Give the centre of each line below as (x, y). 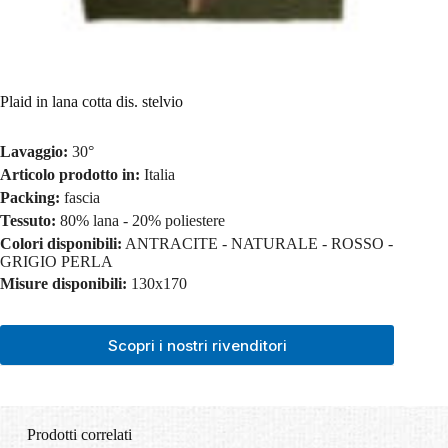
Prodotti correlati (79, 435)
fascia (82, 197)
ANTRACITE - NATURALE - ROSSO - (259, 243)
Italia (159, 175)
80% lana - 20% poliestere (142, 220)
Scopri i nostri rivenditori (197, 345)
